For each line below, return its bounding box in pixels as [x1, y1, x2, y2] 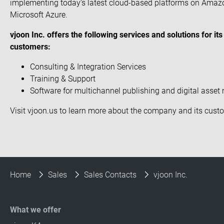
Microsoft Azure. [10, 10, 67, 19]
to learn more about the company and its [57, 106, 204, 115]
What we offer [10, 205, 61, 214]
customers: [10, 42, 50, 51]
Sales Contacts [84, 169, 136, 179]
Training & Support [30, 74, 95, 83]
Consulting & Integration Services [30, 62, 146, 71]
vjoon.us [27, 106, 57, 115]
